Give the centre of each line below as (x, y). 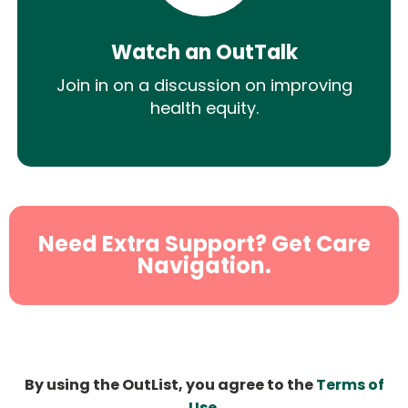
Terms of (350, 385)
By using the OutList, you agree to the (170, 385)
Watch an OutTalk (204, 52)
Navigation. (204, 266)
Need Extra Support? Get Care (204, 244)
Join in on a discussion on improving (204, 85)
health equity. (204, 107)
